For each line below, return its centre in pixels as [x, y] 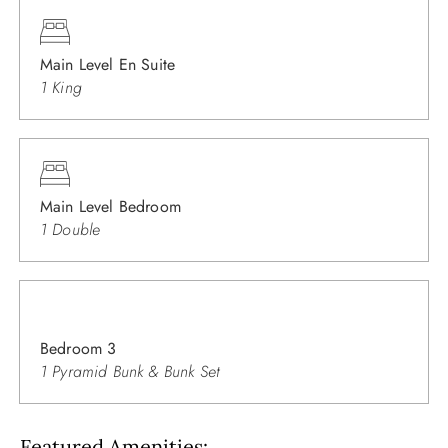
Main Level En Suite [108, 65]
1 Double [70, 230]
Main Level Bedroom [110, 207]
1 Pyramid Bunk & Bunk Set [129, 372]
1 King [61, 88]
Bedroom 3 [78, 349]
